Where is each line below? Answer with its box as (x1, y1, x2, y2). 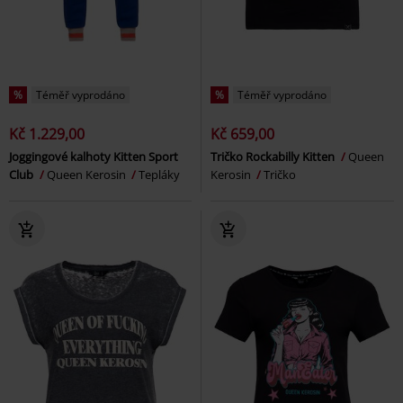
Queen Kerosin (47, 166, 129, 183)
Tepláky (139, 166, 180, 183)
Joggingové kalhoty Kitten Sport (9, 148, 178, 165)
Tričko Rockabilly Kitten (210, 148, 337, 165)
